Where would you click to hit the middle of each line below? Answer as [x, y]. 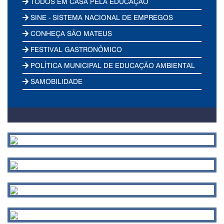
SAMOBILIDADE [56, 81]
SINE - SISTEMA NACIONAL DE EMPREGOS [101, 17]
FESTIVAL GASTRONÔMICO [75, 49]
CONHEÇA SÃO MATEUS [70, 33]
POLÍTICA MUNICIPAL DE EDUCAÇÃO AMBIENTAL [112, 65]
